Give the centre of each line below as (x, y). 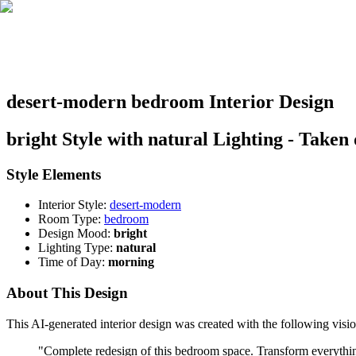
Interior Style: (72, 205)
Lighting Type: (75, 248)
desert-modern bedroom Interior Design (170, 101)
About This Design (67, 293)
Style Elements (54, 174)
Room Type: (70, 219)
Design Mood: (74, 234)
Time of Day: (72, 262)
